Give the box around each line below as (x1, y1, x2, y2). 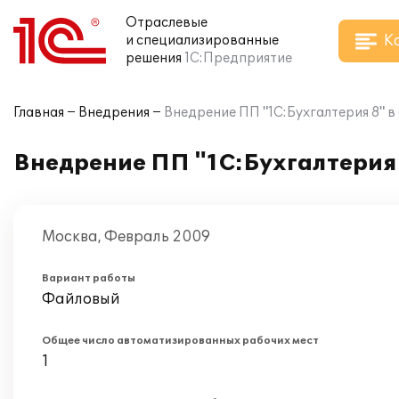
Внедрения (78, 105, 150, 120)
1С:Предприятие (184, 51, 292, 66)
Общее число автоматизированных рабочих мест (42, 335, 319, 346)
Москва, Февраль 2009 (42, 228, 210, 246)
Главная (13, 105, 64, 120)
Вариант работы (42, 273, 135, 284)
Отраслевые (126, 15, 208, 30)
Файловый (42, 290, 120, 308)
